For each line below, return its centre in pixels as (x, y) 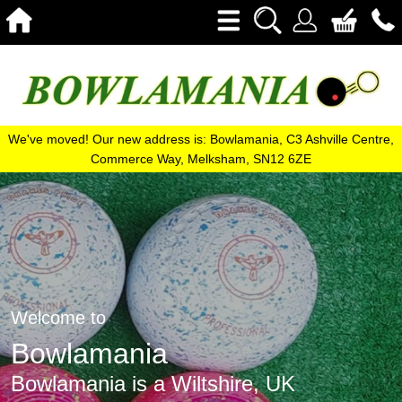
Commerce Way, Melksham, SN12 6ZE (201, 159)
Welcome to (58, 318)
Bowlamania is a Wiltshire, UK (153, 384)
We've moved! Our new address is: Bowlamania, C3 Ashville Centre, (201, 140)
